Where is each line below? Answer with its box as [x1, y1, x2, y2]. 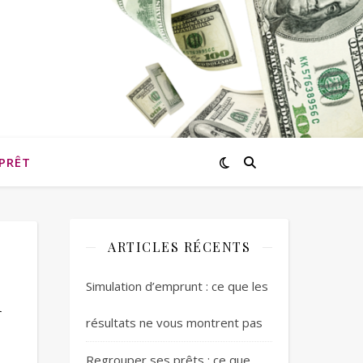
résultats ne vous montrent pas [86, 314, 263, 331]
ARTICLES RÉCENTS [108, 238, 250, 255]
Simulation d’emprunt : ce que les [86, 278, 268, 294]
